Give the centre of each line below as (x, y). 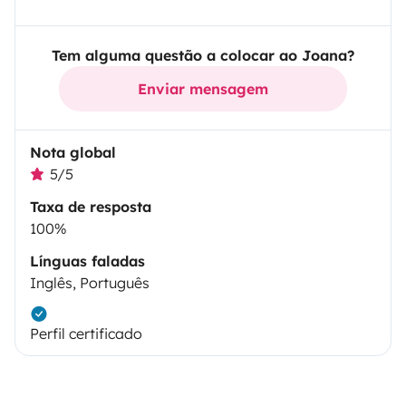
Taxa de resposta (91, 206)
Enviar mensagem (203, 88)
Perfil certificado (86, 333)
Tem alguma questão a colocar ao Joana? (203, 55)
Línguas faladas (87, 261)
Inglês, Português (90, 282)
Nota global (73, 152)
